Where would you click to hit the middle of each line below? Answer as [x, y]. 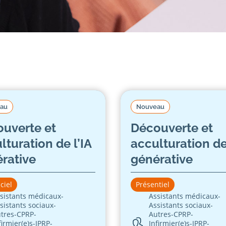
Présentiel [153, 184]
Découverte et [172, 128]
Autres [160, 214]
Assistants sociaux [180, 205]
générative [162, 159]
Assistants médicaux [184, 196]
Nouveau [150, 106]
